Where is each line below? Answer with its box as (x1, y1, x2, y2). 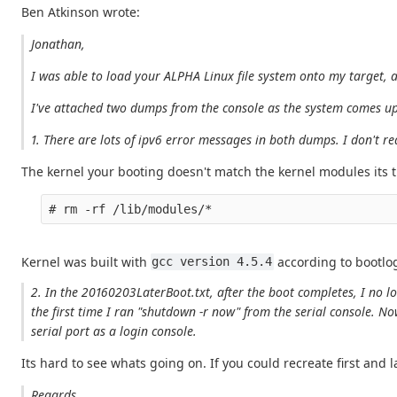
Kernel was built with (21, 253, 151, 270)
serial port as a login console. (31, 322, 198, 339)
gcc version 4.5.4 (152, 254, 273, 269)
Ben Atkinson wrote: (21, 3, 140, 20)
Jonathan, (31, 35, 86, 52)
